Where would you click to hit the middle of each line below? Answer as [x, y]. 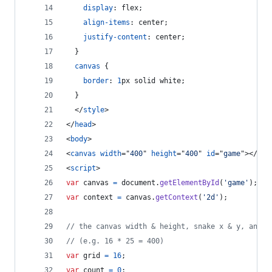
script [83, 168]
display [98, 8]
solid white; [158, 81]
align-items [107, 23]
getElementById [189, 183]
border [96, 81]
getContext [177, 198]
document [138, 183]
